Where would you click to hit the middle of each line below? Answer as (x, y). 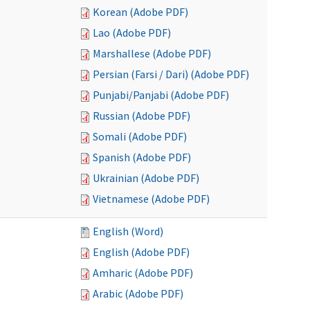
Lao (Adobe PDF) (132, 33)
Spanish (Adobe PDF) (142, 157)
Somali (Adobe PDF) (140, 136)
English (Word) (128, 231)
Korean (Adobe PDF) (140, 12)
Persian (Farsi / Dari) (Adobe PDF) (171, 74)
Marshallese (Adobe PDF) (152, 53)
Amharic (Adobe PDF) (143, 273)
